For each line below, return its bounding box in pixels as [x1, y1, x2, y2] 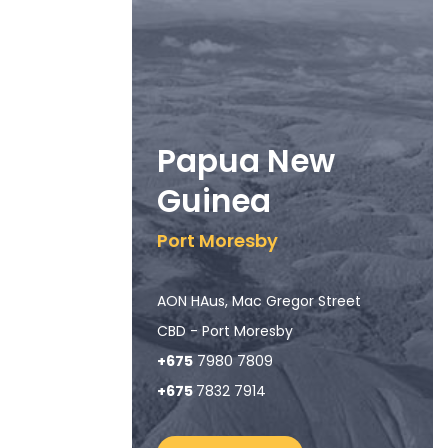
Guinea [157, 179, 271, 224]
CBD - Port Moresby [157, 321, 293, 342]
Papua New [157, 139, 335, 184]
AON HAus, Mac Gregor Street [157, 291, 361, 312]
